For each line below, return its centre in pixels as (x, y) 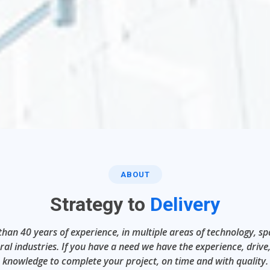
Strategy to (100, 204)
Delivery (185, 204)
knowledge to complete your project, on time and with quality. (135, 261)
